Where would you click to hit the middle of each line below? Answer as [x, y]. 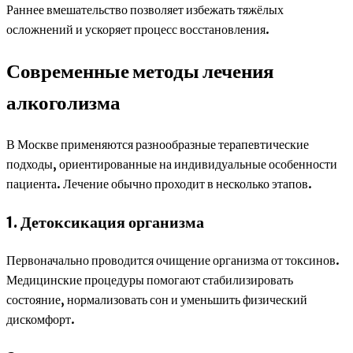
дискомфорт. [41, 320]
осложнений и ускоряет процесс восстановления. [138, 29]
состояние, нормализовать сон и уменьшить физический [157, 300]
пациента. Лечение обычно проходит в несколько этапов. [159, 184]
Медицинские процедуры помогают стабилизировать [150, 280]
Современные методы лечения [140, 71]
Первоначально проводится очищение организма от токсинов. [173, 260]
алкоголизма [63, 103]
